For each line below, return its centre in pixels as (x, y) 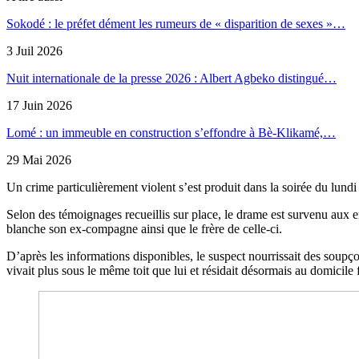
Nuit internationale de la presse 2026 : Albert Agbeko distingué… (171, 78)
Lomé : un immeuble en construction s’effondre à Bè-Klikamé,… (171, 132)
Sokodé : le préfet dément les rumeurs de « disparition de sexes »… (176, 23)
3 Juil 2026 (34, 50)
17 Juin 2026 (39, 105)
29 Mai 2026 (39, 159)
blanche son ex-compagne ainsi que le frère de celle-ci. (144, 228)
